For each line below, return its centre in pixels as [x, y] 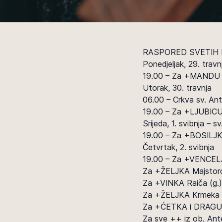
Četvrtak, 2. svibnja [178, 147]
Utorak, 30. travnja [177, 88]
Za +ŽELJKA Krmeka [181, 195]
